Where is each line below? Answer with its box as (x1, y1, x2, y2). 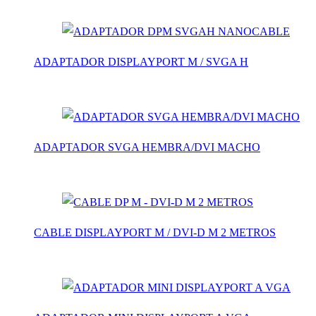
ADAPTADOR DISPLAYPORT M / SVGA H (34, 56, 248, 68)
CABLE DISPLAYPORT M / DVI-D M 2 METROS (34, 226, 276, 239)
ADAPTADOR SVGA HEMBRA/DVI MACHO (34, 141, 260, 154)
